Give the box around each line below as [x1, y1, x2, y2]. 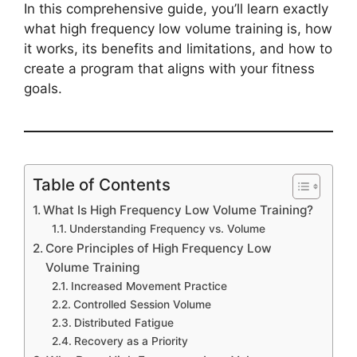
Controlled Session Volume [73, 298, 211, 312]
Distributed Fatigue [73, 316, 174, 330]
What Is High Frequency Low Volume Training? [43, 202, 314, 218]
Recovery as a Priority [73, 335, 188, 348]
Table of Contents [33, 175, 171, 195]
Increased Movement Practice [70, 280, 227, 293]
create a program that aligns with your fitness [24, 61, 315, 77]
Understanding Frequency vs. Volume [69, 222, 265, 236]
